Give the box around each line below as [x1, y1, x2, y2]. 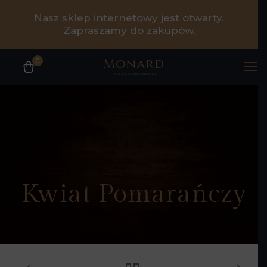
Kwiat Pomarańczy [21, 179, 246, 209]
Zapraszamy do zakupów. [63, 24, 195, 36]
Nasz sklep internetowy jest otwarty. [34, 12, 224, 24]
